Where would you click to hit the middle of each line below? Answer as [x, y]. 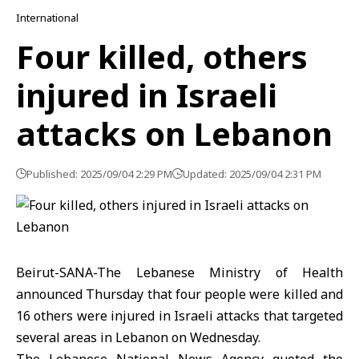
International [47, 18]
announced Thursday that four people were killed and [179, 294]
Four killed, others [162, 56]
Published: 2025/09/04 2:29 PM [99, 174]
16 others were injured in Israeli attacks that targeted [179, 316]
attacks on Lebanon [174, 133]
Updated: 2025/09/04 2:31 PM [252, 174]
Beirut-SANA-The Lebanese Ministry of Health [179, 272]
